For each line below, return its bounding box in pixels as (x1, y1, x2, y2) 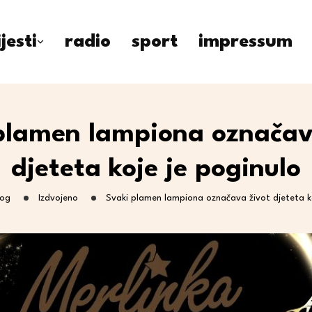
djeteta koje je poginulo (11, 157, 301, 182)
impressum (198, 33, 292, 51)
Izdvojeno (38, 194, 78, 203)
